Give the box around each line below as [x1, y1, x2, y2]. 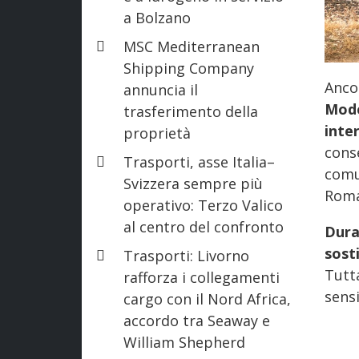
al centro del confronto [123, 216, 284, 236]
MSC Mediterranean [123, 36, 260, 56]
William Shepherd [123, 332, 245, 352]
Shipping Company [123, 58, 254, 78]
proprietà [123, 123, 191, 143]
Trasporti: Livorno [123, 245, 249, 265]
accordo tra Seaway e [123, 310, 270, 330]
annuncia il [123, 79, 198, 99]
